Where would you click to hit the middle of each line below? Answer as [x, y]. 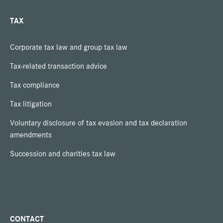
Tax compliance [35, 85]
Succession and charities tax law [63, 154]
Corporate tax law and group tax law [69, 47]
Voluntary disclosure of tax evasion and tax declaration [99, 123]
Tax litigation [31, 104]
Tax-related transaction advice [58, 66]
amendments [31, 135]
